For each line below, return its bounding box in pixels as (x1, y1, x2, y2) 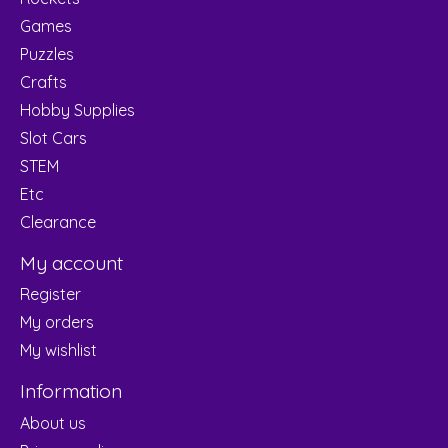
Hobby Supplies (20, 99, 135, 120)
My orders (20, 312, 94, 333)
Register (20, 284, 81, 305)
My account (20, 250, 123, 275)
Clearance (20, 211, 96, 232)
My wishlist (20, 340, 97, 361)
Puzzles (20, 43, 74, 64)
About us (20, 412, 86, 433)
